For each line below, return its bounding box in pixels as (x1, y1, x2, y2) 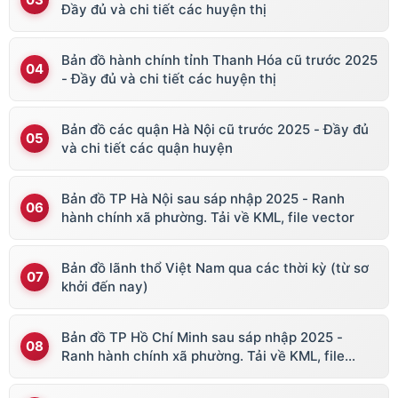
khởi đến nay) (61, 278, 148, 296)
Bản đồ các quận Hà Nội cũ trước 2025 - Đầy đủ (61, 121, 369, 139)
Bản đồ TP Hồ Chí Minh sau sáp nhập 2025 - (61, 329, 343, 346)
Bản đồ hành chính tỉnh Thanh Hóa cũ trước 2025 (61, 52, 378, 69)
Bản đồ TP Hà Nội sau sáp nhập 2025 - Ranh (61, 190, 345, 208)
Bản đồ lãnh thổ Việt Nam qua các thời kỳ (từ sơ (61, 259, 369, 277)
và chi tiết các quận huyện (61, 139, 233, 157)
